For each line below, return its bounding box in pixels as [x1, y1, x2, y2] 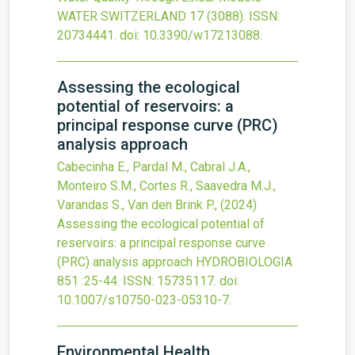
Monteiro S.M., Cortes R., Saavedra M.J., [57, 178, 276, 193]
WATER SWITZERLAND [57, 9, 186, 24]
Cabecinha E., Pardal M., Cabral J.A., [57, 159, 250, 174]
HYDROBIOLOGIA [196, 254, 292, 269]
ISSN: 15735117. [123, 273, 216, 288]
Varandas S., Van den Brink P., [57, 197, 220, 212]
